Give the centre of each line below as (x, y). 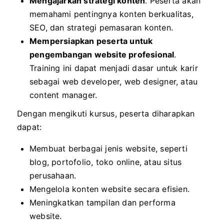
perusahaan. (53, 175)
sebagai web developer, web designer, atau (114, 81)
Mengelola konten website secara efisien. (109, 189)
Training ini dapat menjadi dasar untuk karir (114, 68)
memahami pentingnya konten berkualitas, (111, 14)
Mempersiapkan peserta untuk (91, 41)
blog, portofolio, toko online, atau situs (106, 162)
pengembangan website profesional (102, 54)
